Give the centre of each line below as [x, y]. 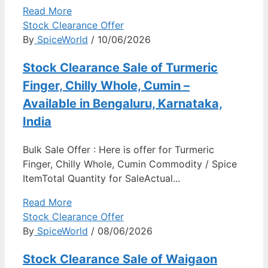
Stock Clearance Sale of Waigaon [120, 259]
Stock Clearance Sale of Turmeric [120, 67]
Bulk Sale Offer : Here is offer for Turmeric [118, 149]
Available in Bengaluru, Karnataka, [123, 103]
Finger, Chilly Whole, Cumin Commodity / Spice [130, 164]
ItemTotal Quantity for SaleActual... [101, 178]
